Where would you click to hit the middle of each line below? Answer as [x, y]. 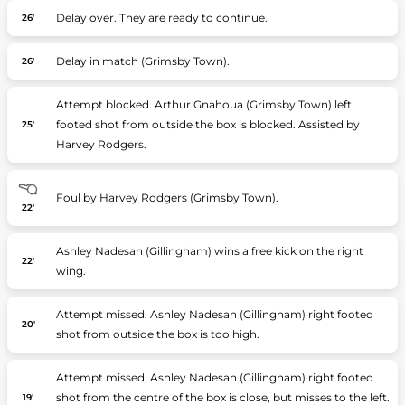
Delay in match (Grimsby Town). [142, 61]
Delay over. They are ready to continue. [161, 18]
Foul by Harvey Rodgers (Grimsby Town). [167, 198]
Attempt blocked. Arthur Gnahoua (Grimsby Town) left [203, 104]
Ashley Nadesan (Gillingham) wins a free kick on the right [209, 251]
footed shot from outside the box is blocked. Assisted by [207, 124]
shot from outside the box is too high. [157, 334]
